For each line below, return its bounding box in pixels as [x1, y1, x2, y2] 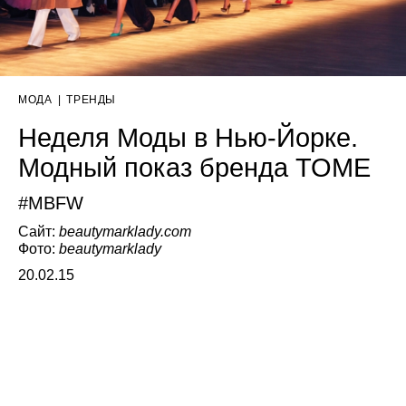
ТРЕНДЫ [66, 92, 116, 106]
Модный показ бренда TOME [18, 152, 371, 182]
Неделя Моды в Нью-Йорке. [18, 122, 358, 152]
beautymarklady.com [59, 223, 191, 239]
